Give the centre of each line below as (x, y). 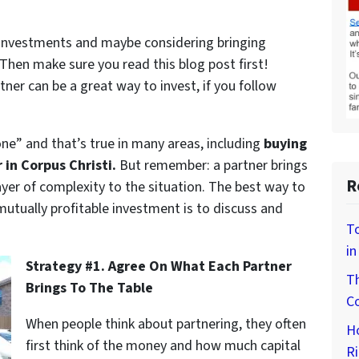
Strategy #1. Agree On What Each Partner (159, 266)
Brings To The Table (89, 288)
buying (285, 143)
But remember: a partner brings (212, 165)
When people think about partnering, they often (166, 324)
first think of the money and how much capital (163, 345)
